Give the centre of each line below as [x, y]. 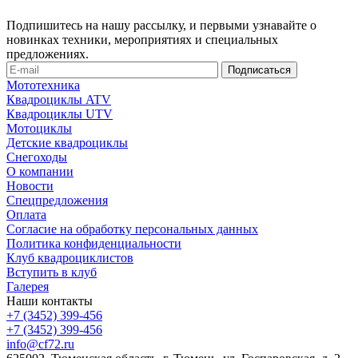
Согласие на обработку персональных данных [132, 229]
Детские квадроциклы [67, 143]
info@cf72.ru [40, 344]
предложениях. [48, 54]
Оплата [26, 215]
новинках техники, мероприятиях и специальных [142, 40]
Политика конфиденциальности [94, 244]
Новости [30, 186]
